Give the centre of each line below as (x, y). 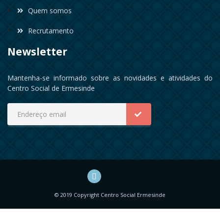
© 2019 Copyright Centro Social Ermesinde (110, 195)
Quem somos (50, 11)
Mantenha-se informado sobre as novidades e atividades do (110, 78)
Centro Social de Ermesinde (51, 88)
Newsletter (37, 52)
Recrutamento (51, 31)
